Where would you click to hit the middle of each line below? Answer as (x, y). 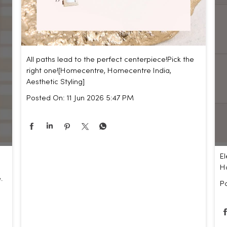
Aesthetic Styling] (56, 82)
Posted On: (46, 99)
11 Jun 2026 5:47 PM (101, 99)
